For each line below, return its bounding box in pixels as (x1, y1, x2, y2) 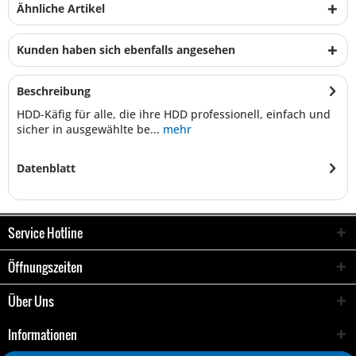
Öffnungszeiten (8, 257, 83, 277)
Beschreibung (17, 83, 91, 99)
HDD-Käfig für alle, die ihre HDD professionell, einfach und (17, 106, 331, 122)
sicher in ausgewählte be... (17, 122, 160, 137)
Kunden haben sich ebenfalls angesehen (17, 42, 235, 57)
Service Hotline (8, 223, 83, 242)
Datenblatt (17, 161, 75, 176)
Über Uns (8, 292, 54, 311)
